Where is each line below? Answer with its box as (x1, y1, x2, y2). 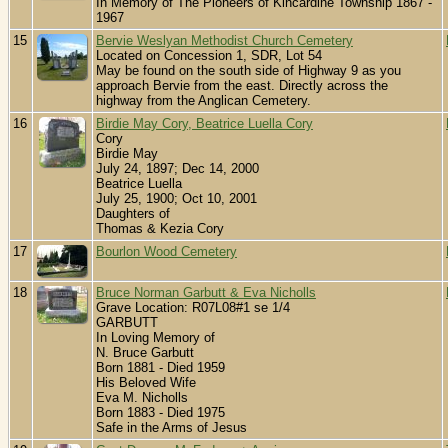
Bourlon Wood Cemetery (96, 244, 237, 260)
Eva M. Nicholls (96, 390, 188, 406)
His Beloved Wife (96, 375, 196, 391)
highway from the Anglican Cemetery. (96, 93, 311, 109)
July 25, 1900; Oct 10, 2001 (96, 191, 257, 207)
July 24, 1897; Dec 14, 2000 (96, 161, 259, 177)
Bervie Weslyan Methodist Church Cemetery (96, 33, 353, 49)
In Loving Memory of (96, 330, 215, 346)
